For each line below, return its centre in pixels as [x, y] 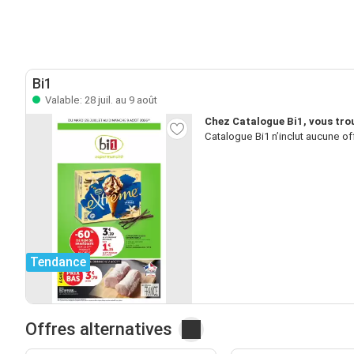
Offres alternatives [99, 329]
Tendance [58, 262]
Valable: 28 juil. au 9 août [100, 100]
